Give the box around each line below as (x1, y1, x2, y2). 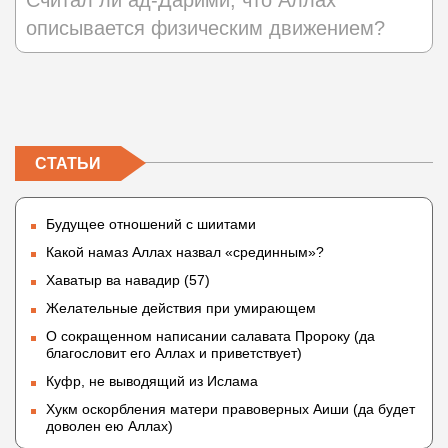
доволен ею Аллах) (46, 418, 173, 435)
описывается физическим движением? (26, 17, 385, 40)
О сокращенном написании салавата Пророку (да (46, 328, 375, 345)
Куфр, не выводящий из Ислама (46, 373, 258, 390)
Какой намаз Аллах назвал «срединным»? (46, 244, 324, 261)
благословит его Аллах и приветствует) (46, 345, 302, 362)
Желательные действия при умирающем (46, 300, 316, 317)
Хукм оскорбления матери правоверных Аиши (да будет (46, 401, 415, 418)
